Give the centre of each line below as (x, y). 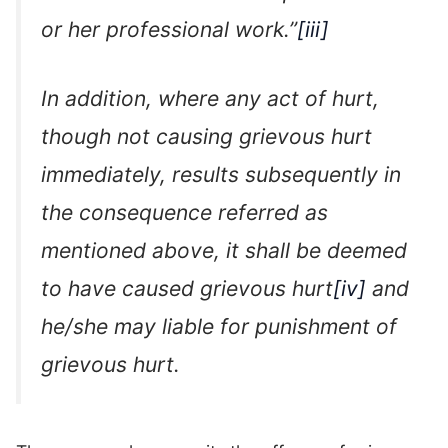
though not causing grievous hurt (206, 137)
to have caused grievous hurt (187, 289)
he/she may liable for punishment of (219, 327)
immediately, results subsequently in (221, 175)
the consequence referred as (184, 213)
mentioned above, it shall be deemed (224, 251)
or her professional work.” (169, 29)
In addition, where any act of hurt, (210, 99)
